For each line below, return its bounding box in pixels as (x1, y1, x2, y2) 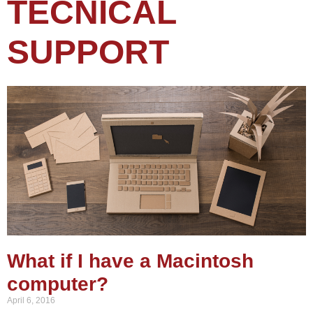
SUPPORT (7, 33, 169, 71)
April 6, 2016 (7, 295, 55, 305)
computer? (7, 272, 108, 295)
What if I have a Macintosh (7, 249, 254, 272)
